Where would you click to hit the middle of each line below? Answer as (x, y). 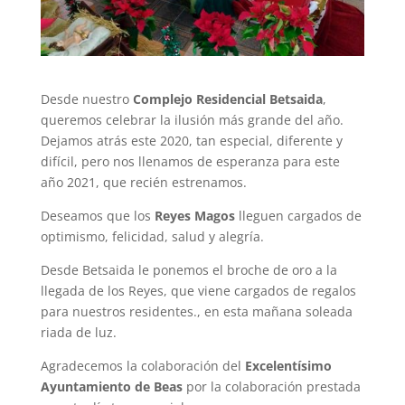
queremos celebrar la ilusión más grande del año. (192, 119)
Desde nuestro (86, 99)
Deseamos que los (95, 215)
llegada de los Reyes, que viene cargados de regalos (198, 290)
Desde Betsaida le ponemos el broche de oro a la (188, 269)
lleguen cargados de (298, 215)
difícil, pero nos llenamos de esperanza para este (190, 161)
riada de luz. (78, 332)
